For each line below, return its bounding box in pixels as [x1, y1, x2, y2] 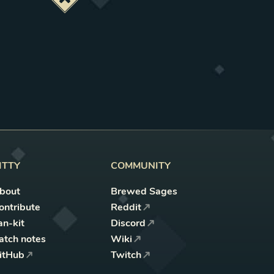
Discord [111, 216, 146, 230]
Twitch [111, 248, 142, 262]
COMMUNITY [111, 158, 171, 172]
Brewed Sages [111, 184, 178, 198]
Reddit [111, 200, 142, 214]
